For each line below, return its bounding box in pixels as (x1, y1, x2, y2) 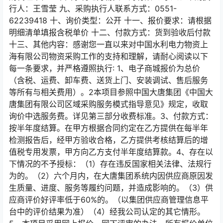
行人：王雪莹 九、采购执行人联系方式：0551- (9, 3, 177, 13)
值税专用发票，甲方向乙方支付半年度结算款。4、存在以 (9, 147, 213, 157)
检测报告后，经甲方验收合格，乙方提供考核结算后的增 (9, 135, 208, 145)
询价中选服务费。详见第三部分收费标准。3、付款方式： (9, 111, 213, 121)
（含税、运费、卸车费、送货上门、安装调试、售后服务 (9, 75, 208, 85)
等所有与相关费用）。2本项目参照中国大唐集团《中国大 (9, 87, 213, 97)
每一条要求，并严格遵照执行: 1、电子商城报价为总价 (9, 63, 200, 73)
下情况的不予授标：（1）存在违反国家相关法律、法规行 (9, 159, 212, 169)
